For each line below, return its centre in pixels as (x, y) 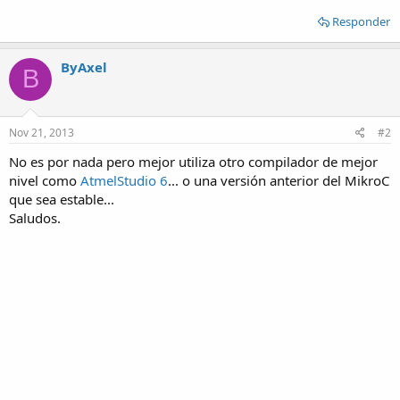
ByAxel (84, 67)
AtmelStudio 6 (124, 180)
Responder (361, 21)
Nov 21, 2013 (42, 133)
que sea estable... (62, 199)
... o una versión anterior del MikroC (279, 180)
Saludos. (35, 218)
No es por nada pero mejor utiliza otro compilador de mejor (193, 162)
